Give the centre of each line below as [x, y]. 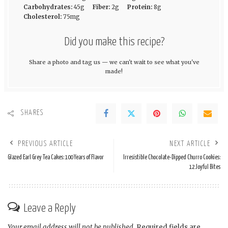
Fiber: [101, 7]
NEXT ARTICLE [190, 144]
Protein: [139, 7]
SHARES [32, 113]
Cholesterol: [42, 17]
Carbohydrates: [48, 7]
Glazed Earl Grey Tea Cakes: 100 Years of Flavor [56, 158]
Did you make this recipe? [114, 42]
